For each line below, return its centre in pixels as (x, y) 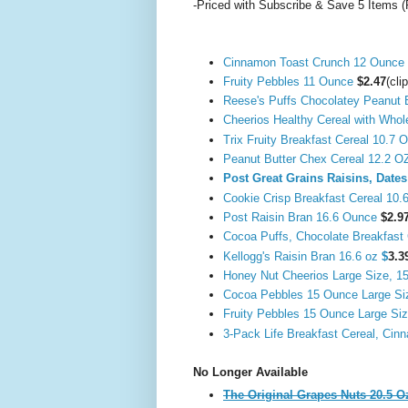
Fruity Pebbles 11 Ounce (288, 81)
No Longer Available (250, 372)
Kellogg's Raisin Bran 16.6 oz (302, 256)
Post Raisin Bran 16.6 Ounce (302, 217)
